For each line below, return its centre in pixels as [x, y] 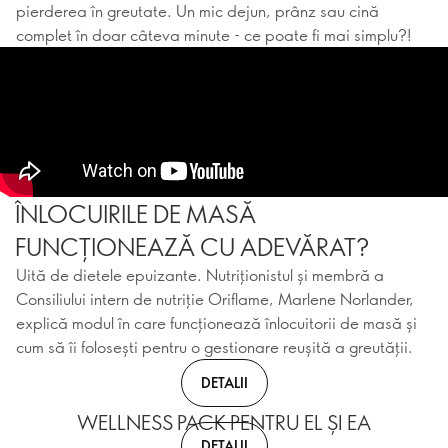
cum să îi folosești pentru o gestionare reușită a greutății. [214, 346]
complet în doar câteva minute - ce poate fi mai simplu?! [214, 34]
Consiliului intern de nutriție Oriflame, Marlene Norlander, [215, 298]
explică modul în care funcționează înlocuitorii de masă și [216, 322]
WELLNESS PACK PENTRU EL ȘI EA [224, 422]
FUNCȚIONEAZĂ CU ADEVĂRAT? [192, 246]
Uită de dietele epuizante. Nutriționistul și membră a [200, 274]
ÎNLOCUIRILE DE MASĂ [135, 213]
